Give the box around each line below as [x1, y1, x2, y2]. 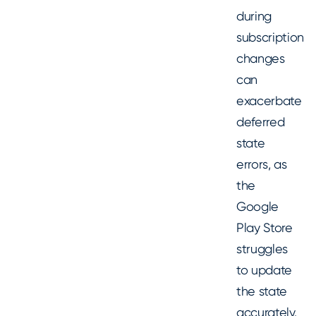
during [236, 8, 272, 24]
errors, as [236, 157, 287, 172]
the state [236, 284, 288, 299]
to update [236, 262, 293, 278]
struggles [236, 241, 288, 257]
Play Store [236, 220, 293, 236]
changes [236, 51, 285, 66]
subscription [236, 30, 305, 45]
